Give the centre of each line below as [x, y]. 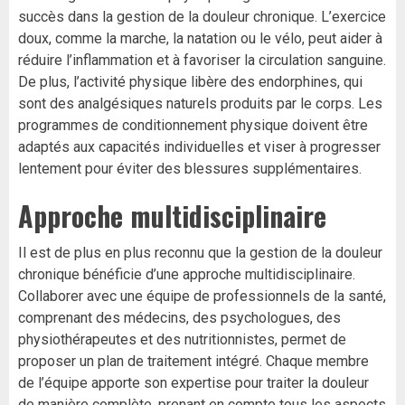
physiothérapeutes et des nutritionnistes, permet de [182, 340]
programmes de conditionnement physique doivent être [193, 126]
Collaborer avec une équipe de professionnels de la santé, [202, 297]
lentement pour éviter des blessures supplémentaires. [190, 169]
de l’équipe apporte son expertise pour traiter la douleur [193, 383]
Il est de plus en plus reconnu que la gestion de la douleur [200, 253]
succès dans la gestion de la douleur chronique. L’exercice [202, 17]
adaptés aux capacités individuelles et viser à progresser [199, 147]
